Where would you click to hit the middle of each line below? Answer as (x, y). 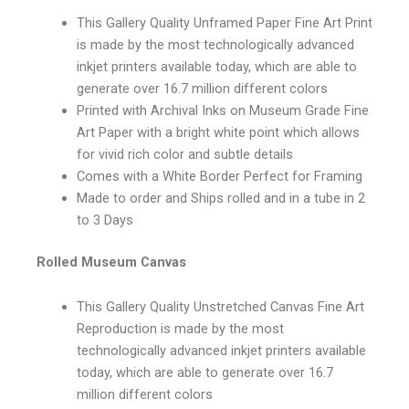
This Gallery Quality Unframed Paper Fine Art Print (224, 22)
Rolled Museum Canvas (111, 262)
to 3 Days (105, 220)
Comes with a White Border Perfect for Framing (219, 176)
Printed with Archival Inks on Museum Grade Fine (222, 110)
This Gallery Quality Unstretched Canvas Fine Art (220, 307)
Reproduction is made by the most (180, 329)
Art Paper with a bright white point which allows (218, 132)
